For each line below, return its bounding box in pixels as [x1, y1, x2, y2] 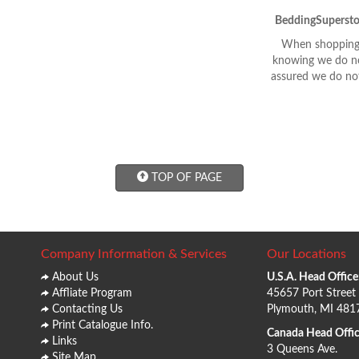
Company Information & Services [40, 247, 227, 260]
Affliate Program [51, 287, 132, 299]
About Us [51, 271, 99, 283]
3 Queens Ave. [267, 343, 338, 355]
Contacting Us [51, 303, 123, 315]
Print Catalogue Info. [51, 319, 153, 331]
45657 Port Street [267, 287, 357, 299]
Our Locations [267, 247, 347, 260]
